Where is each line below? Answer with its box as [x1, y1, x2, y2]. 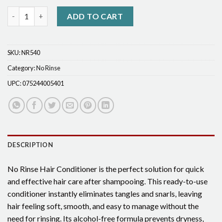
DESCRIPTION [7, 140, 53, 149]
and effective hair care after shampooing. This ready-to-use [7, 176, 208, 186]
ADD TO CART [67, 11, 123, 21]
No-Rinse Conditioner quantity [7, 7, 113, 16]
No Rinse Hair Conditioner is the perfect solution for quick [7, 164, 204, 173]
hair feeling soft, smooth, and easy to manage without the [7, 201, 199, 211]
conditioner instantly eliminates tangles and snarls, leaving [7, 188, 202, 198]
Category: [7, 63, 36, 72]
